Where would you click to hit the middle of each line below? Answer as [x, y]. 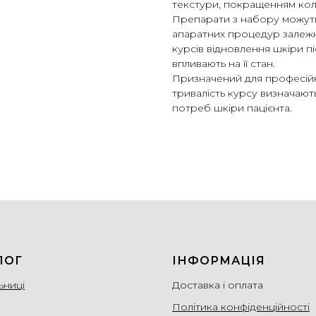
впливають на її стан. [224, 64]
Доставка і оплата [218, 285]
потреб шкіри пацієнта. [232, 108]
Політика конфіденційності [241, 307]
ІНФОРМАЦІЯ [219, 261]
